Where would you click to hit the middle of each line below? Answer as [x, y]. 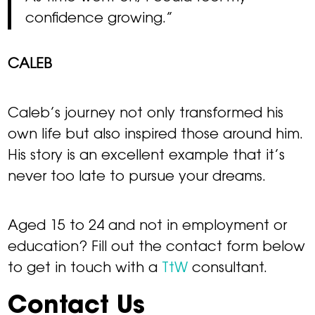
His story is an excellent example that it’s [147, 156]
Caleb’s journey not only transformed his [146, 114]
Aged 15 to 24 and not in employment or [148, 227]
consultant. [228, 269]
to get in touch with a [85, 269]
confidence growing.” [99, 19]
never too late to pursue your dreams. [137, 178]
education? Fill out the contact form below [157, 248]
